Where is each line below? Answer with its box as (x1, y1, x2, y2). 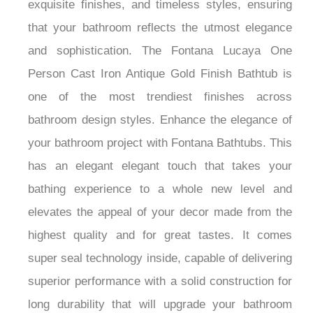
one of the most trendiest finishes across (28, 90, 292, 104)
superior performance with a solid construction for (28, 275, 292, 289)
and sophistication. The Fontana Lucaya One (28, 44, 292, 58)
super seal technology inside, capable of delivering (28, 252, 292, 265)
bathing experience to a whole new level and (28, 182, 292, 196)
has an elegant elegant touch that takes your (28, 159, 292, 173)
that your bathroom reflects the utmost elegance (28, 21, 292, 35)
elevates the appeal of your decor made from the (28, 205, 292, 219)
